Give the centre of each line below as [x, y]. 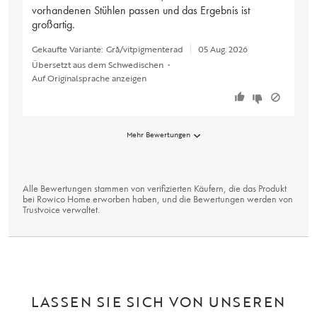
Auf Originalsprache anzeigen [89, 77]
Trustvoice [41, 210]
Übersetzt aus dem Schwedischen [98, 64]
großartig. [53, 24]
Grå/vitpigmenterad [144, 48]
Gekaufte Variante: [67, 48]
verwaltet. [80, 210]
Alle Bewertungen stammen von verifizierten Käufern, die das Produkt [155, 189]
